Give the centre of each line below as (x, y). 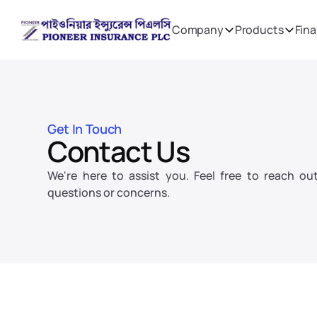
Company (197, 30)
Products (259, 30)
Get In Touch (85, 129)
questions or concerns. (109, 192)
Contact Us (119, 151)
